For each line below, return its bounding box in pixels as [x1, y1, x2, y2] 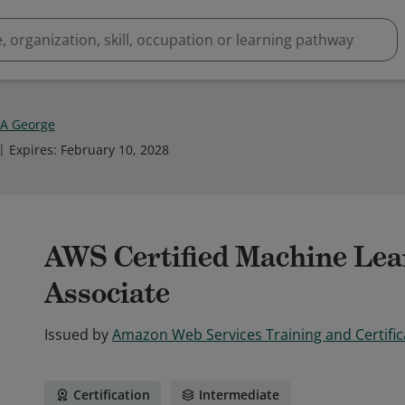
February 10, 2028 [61, 141, 169, 158]
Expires [9, 141, 53, 158]
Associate [44, 275, 170, 311]
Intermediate [199, 386, 279, 403]
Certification [73, 386, 150, 403]
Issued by [44, 325, 108, 344]
